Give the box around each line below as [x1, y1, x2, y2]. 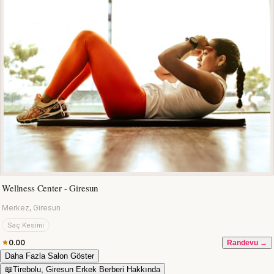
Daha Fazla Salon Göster [5, 251, 94, 261]
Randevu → [227, 238, 267, 247]
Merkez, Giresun [2, 202, 61, 212]
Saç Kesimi [7, 220, 44, 229]
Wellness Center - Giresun [2, 181, 99, 194]
